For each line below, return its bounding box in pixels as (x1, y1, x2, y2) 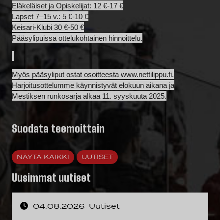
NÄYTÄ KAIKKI (17, 153, 69, 161)
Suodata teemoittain (12, 122, 105, 135)
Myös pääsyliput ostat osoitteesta (12, 71, 121, 79)
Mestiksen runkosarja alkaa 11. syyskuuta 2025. (12, 92, 166, 100)
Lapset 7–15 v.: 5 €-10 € (12, 13, 88, 21)
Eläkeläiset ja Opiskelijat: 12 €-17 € (12, 2, 123, 10)
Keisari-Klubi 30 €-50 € (12, 24, 84, 31)
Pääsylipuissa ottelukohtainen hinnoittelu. (12, 34, 142, 42)
